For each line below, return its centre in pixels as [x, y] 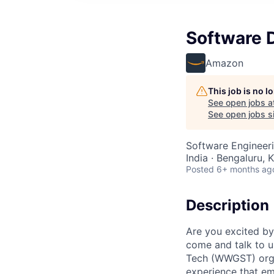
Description [228, 205]
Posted [200, 169]
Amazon [224, 63]
